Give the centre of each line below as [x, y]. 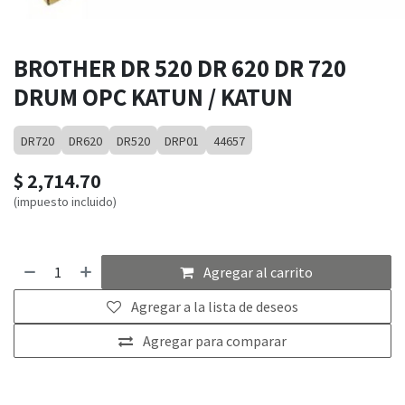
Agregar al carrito [259, 273]
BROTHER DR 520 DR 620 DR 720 [180, 68]
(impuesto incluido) [65, 202]
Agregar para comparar [215, 341]
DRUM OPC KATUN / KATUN [153, 97]
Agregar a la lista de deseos [215, 307]
